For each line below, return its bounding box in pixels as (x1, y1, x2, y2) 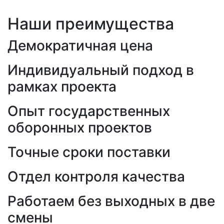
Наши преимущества (7, 14, 174, 34)
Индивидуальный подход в (7, 61, 194, 79)
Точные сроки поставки (7, 143, 170, 161)
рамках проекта (7, 78, 116, 95)
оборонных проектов (7, 119, 152, 136)
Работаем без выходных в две (7, 192, 215, 210)
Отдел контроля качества (7, 168, 185, 185)
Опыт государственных (7, 102, 170, 120)
